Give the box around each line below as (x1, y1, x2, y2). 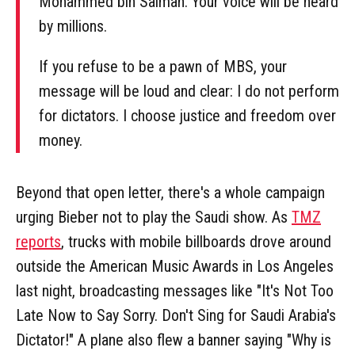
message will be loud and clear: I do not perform (39, 81, 339, 101)
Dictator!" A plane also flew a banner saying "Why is (16, 330, 331, 349)
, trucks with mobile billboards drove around (61, 231, 331, 251)
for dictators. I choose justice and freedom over (39, 105, 336, 125)
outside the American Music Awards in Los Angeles (16, 256, 334, 276)
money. (39, 130, 82, 150)
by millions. (39, 16, 107, 36)
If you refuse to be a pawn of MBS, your (39, 56, 287, 76)
